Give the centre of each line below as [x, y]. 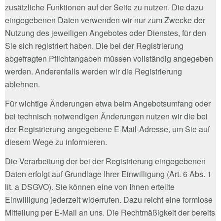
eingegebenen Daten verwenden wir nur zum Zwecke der [105, 20]
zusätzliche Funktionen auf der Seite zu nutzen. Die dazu [104, 7]
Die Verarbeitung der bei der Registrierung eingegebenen [105, 161]
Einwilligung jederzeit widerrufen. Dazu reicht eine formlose [109, 199]
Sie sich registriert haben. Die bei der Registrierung [94, 45]
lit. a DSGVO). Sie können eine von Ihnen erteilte [90, 186]
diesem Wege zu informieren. [56, 142]
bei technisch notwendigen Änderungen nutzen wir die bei [106, 116]
